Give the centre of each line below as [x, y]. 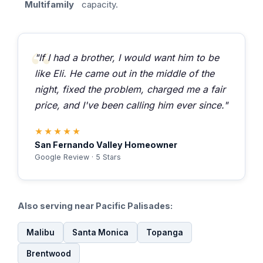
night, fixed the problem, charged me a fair [130, 89]
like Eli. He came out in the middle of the [124, 73]
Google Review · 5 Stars [78, 157]
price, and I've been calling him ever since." [131, 105]
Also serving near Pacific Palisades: [95, 206]
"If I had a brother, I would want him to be [127, 58]
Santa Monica [100, 232]
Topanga [165, 232]
